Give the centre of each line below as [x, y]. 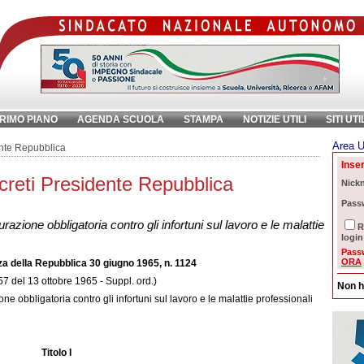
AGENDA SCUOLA [121, 119]
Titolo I [56, 353]
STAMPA [204, 119]
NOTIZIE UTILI [275, 119]
